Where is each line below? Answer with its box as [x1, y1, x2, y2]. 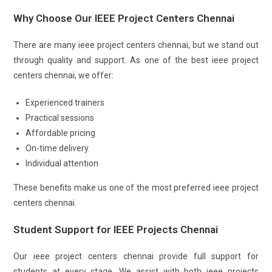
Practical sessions [25, 113, 95, 123]
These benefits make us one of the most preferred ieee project [13, 183, 259, 192]
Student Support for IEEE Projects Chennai [13, 223, 219, 236]
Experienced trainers [25, 98, 105, 107]
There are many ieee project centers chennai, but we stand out [13, 40, 259, 50]
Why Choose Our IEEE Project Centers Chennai [13, 12, 235, 24]
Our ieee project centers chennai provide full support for [13, 251, 259, 261]
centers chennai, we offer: [13, 70, 114, 80]
